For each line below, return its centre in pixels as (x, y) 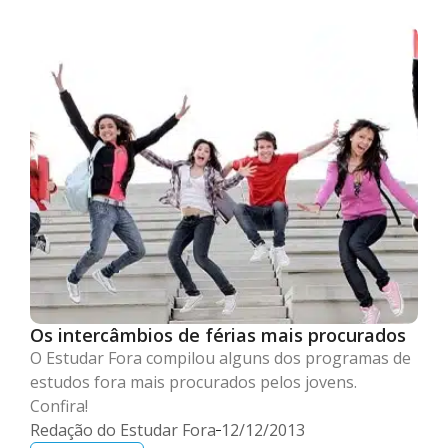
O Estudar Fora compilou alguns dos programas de (220, 358)
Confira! (59, 406)
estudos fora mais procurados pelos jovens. (193, 382)
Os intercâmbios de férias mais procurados (218, 335)
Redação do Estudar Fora (123, 430)
